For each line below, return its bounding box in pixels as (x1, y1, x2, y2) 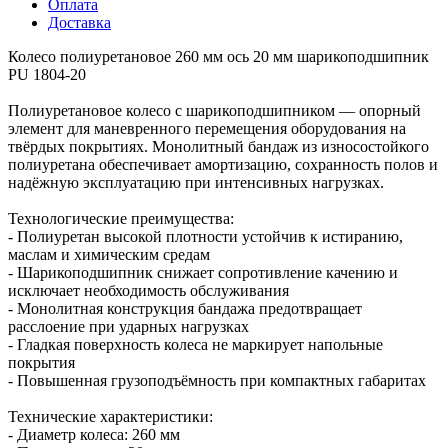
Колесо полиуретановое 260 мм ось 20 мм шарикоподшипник (8, 47, 429, 65)
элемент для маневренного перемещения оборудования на (8, 119, 406, 137)
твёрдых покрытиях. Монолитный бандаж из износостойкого (8, 137, 429, 155)
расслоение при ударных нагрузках (8, 317, 249, 335)
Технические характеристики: (8, 407, 213, 425)
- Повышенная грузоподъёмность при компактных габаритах (8, 371, 426, 389)
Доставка (48, 13, 111, 31)
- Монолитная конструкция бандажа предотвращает (8, 299, 362, 317)
